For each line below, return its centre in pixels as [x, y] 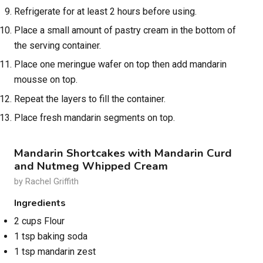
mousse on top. [46, 80]
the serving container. [58, 45]
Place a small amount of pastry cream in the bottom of [125, 30]
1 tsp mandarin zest [55, 252]
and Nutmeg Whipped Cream [91, 166]
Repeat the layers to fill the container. [90, 99]
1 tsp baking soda [51, 237]
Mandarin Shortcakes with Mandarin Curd [123, 154]
